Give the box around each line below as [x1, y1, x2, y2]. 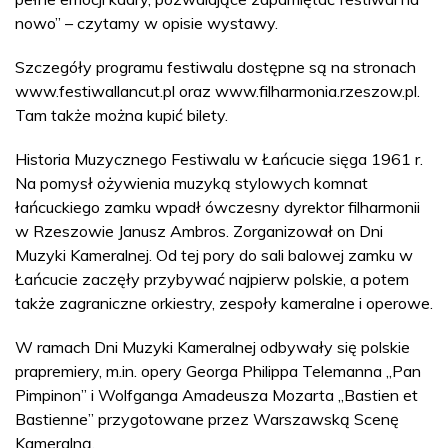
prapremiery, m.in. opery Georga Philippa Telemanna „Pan [15, 361, 421, 382]
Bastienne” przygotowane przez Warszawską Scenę [15, 409, 399, 430]
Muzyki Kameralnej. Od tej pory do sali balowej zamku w [15, 245, 413, 266]
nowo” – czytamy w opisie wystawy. [15, 13, 278, 34]
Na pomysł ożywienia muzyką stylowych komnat [15, 173, 368, 194]
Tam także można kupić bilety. [15, 105, 228, 126]
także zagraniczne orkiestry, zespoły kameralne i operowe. [15, 293, 433, 314]
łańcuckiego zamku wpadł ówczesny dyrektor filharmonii [15, 197, 420, 218]
